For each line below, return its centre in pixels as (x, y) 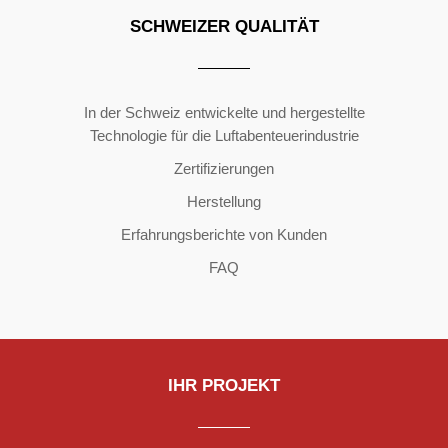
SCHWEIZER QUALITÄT (224, 26)
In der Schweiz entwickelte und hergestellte (224, 112)
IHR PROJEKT (224, 385)
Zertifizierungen (224, 168)
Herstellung (224, 201)
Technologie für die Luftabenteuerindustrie (224, 135)
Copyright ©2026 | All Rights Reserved (224, 77)
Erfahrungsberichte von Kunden (224, 234)
